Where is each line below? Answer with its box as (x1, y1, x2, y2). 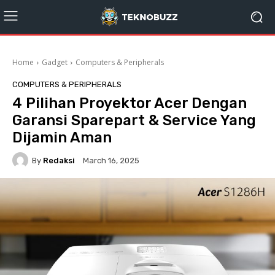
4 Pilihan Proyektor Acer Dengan (12, 95, 247, 112)
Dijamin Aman (12, 129, 112, 146)
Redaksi (43, 155, 75, 165)
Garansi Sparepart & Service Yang (12, 112, 256, 129)
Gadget (42, 57, 68, 68)
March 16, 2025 (83, 156, 139, 166)
